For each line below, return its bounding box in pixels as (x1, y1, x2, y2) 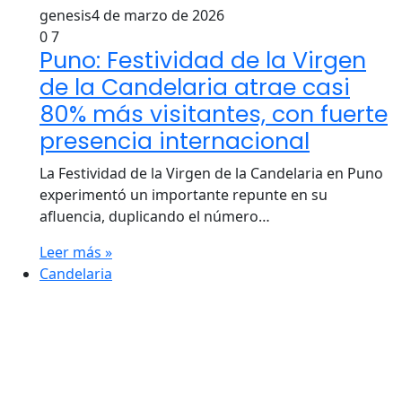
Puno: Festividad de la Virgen (39, 45, 366, 76)
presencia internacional (39, 126, 310, 157)
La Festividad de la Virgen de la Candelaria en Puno (39, 163, 383, 183)
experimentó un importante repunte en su (39, 185, 328, 205)
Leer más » (39, 242, 112, 262)
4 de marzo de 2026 (92, 5, 224, 25)
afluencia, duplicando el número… (39, 206, 270, 226)
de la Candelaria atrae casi (39, 72, 350, 103)
